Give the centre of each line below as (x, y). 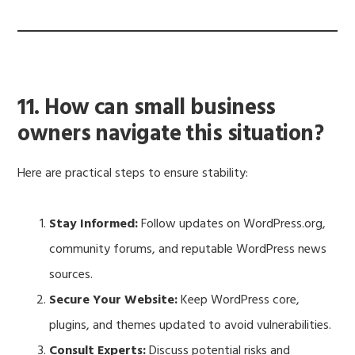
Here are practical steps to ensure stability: (133, 174)
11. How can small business (147, 109)
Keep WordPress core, (239, 301)
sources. (71, 275)
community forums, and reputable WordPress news (188, 250)
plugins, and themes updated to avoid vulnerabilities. (191, 326)
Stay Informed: (94, 225)
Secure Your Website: (114, 301)
